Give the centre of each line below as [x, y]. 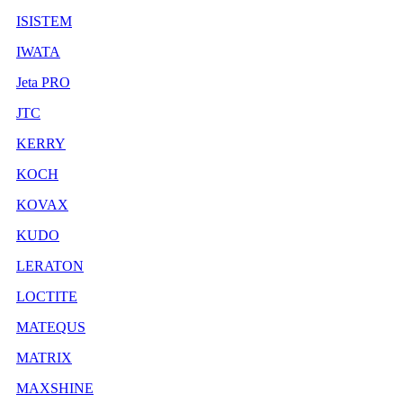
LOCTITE [47, 296]
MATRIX [44, 357]
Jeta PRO [43, 82]
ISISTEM [44, 21]
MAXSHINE [55, 388]
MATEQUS [51, 327]
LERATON [50, 265]
